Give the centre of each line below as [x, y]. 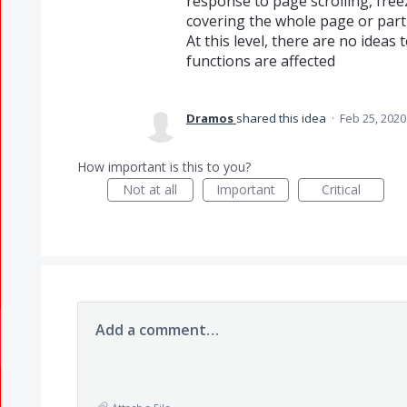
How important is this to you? [164, 167]
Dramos [209, 118]
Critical [341, 189]
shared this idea [282, 118]
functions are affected [260, 61]
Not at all [150, 189]
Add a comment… [157, 330]
